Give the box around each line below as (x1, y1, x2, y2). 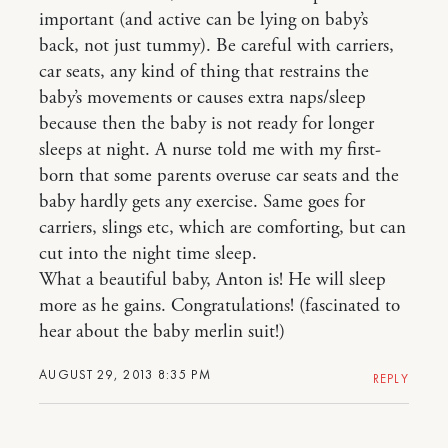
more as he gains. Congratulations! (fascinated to (39, 294, 400, 318)
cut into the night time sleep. (39, 242, 257, 266)
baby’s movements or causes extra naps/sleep (39, 86, 366, 110)
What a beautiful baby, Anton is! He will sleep (39, 268, 386, 292)
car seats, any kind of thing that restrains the (39, 60, 369, 84)
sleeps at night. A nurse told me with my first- (39, 138, 381, 162)
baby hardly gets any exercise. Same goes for (39, 190, 365, 214)
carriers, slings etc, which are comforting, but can (39, 216, 406, 240)
